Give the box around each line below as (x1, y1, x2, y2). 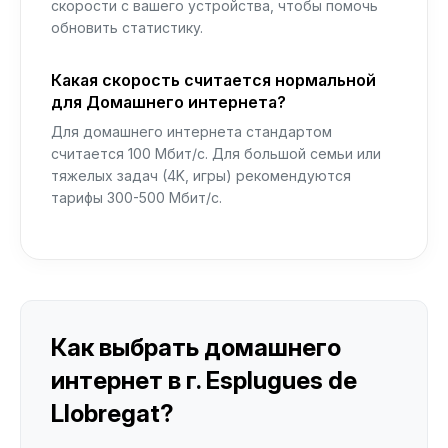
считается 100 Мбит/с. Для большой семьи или (51, 145, 381, 162)
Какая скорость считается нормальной (51, 70, 376, 90)
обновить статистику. (51, 19, 203, 36)
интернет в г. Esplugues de (51, 366, 357, 395)
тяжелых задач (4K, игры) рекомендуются (51, 167, 351, 184)
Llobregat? (51, 399, 174, 428)
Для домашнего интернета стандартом (51, 123, 332, 140)
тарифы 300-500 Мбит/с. (51, 189, 222, 206)
